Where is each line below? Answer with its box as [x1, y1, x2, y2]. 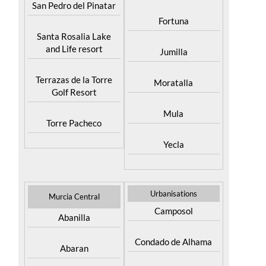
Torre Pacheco [46, 138, 102, 149]
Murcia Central [48, 213, 100, 222]
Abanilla [58, 233, 90, 243]
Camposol [154, 226, 193, 237]
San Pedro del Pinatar [32, 21, 116, 31]
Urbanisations [150, 210, 197, 219]
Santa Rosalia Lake [37, 52, 112, 62]
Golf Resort [51, 107, 97, 118]
